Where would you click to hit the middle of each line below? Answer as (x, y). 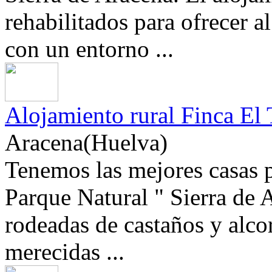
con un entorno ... (89, 49)
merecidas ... (65, 252)
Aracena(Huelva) (86, 143)
